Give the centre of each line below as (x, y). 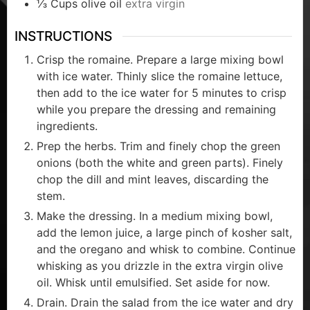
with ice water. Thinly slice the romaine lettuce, (159, 76)
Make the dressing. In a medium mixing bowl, (155, 216)
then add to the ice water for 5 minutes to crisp (162, 92)
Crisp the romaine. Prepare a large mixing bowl (160, 59)
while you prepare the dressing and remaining (156, 109)
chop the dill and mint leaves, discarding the (153, 179)
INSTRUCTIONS (63, 36)
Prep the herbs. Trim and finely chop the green (158, 146)
